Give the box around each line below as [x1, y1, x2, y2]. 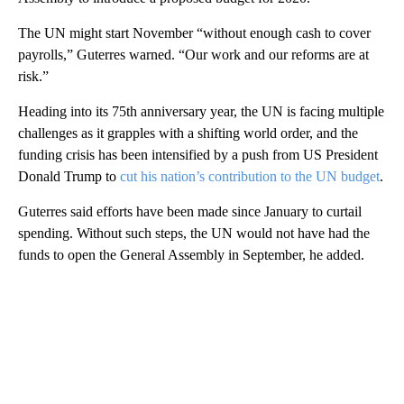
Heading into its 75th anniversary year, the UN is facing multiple [18, 103, 384, 119]
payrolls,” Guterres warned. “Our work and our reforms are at [18, 46, 369, 62]
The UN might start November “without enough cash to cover [18, 24, 371, 41]
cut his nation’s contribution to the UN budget [120, 168, 380, 184]
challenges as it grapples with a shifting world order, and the [18, 124, 358, 141]
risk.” [18, 68, 49, 84]
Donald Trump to [18, 168, 120, 184]
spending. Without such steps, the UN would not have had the [18, 225, 370, 241]
